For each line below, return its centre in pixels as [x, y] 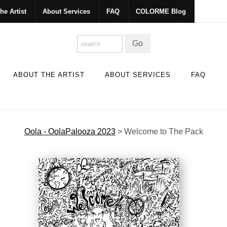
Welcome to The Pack [163, 131]
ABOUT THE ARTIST [49, 74]
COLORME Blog [161, 11]
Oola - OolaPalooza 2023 [70, 131]
